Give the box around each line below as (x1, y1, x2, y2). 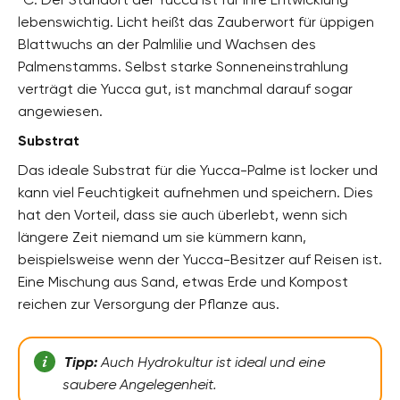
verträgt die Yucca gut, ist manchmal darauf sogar (18, 79, 353, 97)
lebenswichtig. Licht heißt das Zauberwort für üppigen (18, 12, 374, 30)
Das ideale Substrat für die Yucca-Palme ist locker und (18, 161, 378, 179)
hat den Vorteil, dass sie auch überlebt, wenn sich (18, 205, 347, 223)
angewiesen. (18, 102, 103, 120)
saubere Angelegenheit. (62, 375, 217, 393)
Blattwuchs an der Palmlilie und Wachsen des (18, 35, 316, 53)
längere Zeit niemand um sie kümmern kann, (18, 228, 306, 246)
